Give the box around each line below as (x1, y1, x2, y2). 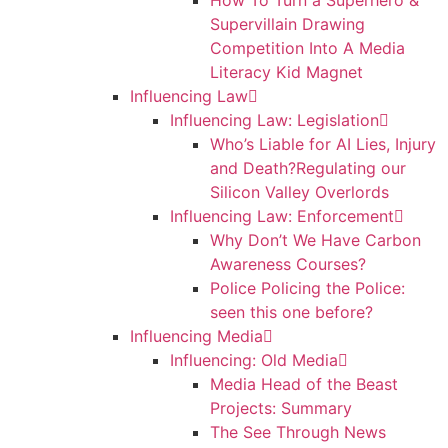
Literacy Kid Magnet (210, 62, 363, 82)
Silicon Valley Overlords (210, 182, 389, 202)
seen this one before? (210, 302, 373, 322)
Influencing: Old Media (170, 350, 338, 370)
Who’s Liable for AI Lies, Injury (210, 134, 436, 154)
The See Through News (210, 422, 386, 442)
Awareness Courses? (210, 254, 366, 274)
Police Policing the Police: (210, 278, 405, 298)
